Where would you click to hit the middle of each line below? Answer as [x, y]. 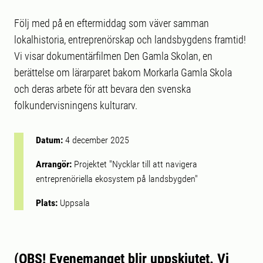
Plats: [48, 203]
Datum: [50, 140]
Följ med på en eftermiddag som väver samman [112, 23]
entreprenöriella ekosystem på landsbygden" [117, 179]
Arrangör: [55, 164]
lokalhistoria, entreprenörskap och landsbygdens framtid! [130, 40]
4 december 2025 [97, 140]
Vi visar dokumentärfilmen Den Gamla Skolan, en [113, 56]
